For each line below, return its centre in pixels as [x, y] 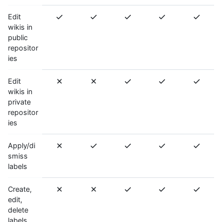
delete [18, 210]
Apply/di [22, 146]
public [18, 38]
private [19, 102]
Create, [20, 189]
